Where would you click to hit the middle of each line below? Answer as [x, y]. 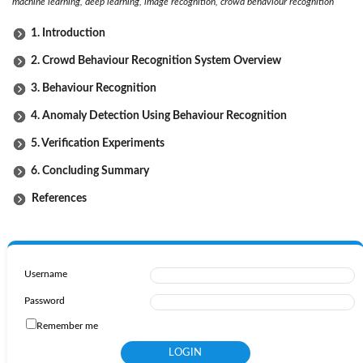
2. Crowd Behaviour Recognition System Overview [156, 60]
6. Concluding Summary [90, 171]
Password [44, 300]
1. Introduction [68, 33]
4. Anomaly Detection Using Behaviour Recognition [159, 115]
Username [45, 273]
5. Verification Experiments [98, 143]
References [57, 198]
